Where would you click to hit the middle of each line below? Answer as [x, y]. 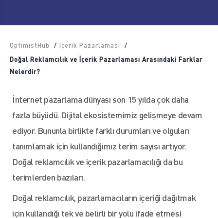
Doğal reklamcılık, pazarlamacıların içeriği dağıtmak [104, 197]
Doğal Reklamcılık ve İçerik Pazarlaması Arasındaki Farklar [106, 59]
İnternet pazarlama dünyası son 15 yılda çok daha [100, 99]
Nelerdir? [25, 71]
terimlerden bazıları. [49, 177]
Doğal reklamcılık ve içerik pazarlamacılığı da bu [98, 161]
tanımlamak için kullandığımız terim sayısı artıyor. [99, 146]
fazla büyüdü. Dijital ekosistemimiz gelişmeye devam [107, 115]
